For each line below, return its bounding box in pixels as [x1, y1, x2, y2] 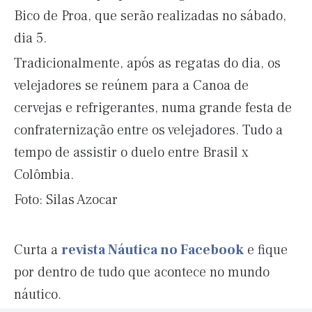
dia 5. [14, 29, 47, 47]
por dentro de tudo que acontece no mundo [14, 263, 270, 281]
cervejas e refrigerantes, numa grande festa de [14, 99, 292, 117]
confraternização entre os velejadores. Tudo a [14, 121, 283, 139]
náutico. [14, 286, 61, 304]
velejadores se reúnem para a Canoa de [14, 77, 249, 95]
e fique [244, 241, 288, 259]
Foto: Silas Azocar [14, 191, 118, 209]
